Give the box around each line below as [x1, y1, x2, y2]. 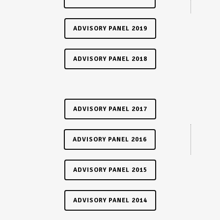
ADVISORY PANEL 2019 [73, 24, 147, 32]
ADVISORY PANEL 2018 [73, 55, 147, 63]
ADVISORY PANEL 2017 [73, 105, 147, 113]
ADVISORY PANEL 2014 [73, 196, 147, 204]
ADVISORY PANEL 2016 [73, 135, 147, 143]
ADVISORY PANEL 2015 [73, 165, 147, 174]
